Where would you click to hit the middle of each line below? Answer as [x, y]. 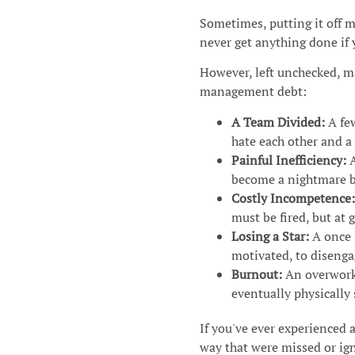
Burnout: [256, 274]
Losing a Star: [270, 236]
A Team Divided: [278, 122]
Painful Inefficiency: [288, 160]
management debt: [253, 92]
